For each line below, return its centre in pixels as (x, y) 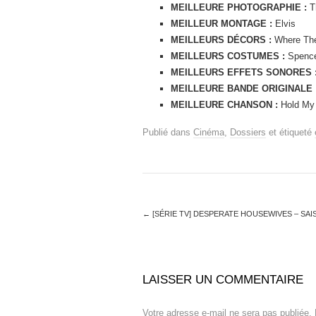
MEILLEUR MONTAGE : (221, 23)
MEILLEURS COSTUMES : (228, 56)
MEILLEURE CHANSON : (224, 104)
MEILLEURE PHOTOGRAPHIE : (239, 7)
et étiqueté (290, 132)
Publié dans (168, 132)
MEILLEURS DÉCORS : (221, 39)
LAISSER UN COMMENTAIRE (223, 279)
